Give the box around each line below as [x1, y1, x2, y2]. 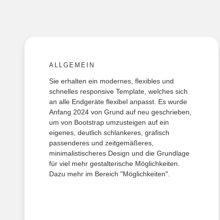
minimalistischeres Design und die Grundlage [49, 149, 190, 158]
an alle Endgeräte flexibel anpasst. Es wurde [49, 98, 187, 106]
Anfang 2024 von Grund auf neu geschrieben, [49, 108, 192, 116]
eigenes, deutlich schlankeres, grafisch [49, 129, 169, 137]
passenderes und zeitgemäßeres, [49, 139, 154, 147]
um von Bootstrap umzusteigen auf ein [49, 118, 169, 127]
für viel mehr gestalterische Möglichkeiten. [49, 160, 180, 168]
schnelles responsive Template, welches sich [49, 87, 188, 96]
